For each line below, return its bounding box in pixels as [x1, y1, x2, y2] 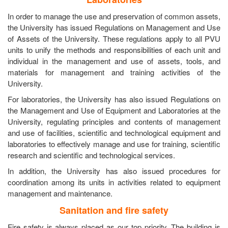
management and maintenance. [8, 187, 112, 198]
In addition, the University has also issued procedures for [8, 165, 220, 176]
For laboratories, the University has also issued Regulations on [8, 93, 220, 104]
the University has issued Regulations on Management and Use [8, 21, 220, 33]
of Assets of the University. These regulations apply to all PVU [8, 33, 220, 44]
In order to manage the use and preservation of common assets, [8, 10, 220, 21]
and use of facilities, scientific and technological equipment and [8, 127, 220, 138]
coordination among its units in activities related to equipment [8, 176, 220, 187]
